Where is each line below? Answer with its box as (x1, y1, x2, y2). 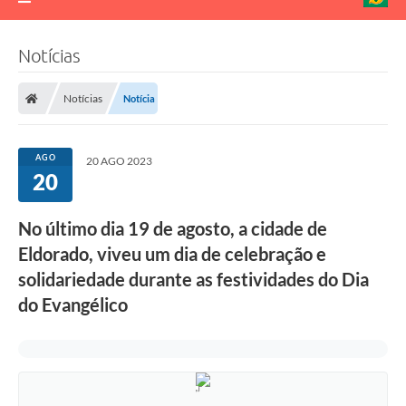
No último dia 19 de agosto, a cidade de (18, 217, 327, 240)
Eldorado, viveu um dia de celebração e (18, 243, 326, 266)
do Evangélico (18, 294, 128, 316)
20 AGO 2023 (86, 154, 152, 169)
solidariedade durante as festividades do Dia (18, 268, 369, 291)
